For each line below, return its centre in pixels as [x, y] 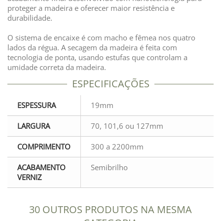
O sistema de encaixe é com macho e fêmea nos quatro [101, 37]
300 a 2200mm [117, 147]
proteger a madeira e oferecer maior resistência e [91, 8]
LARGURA [34, 126]
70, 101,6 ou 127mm [127, 126]
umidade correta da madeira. [57, 67]
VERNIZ [30, 177]
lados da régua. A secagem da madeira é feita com [92, 47]
